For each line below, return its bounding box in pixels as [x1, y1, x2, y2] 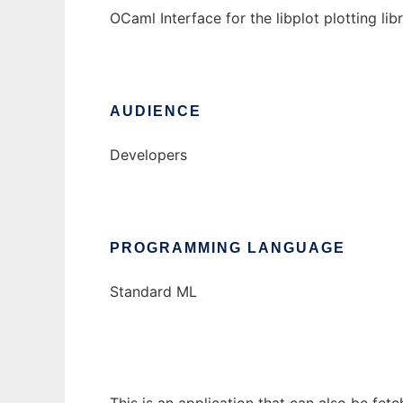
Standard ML [110, 282, 197, 301]
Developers [110, 146, 187, 165]
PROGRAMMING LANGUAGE [110, 240, 345, 256]
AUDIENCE [110, 103, 201, 120]
